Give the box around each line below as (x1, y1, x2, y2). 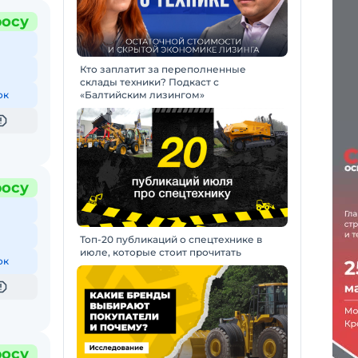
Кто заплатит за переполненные (80, 63, 246, 75)
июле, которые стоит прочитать (80, 245, 241, 258)
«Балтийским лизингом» (80, 89, 205, 101)
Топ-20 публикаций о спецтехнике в (80, 233, 262, 245)
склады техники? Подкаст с (80, 76, 219, 88)
